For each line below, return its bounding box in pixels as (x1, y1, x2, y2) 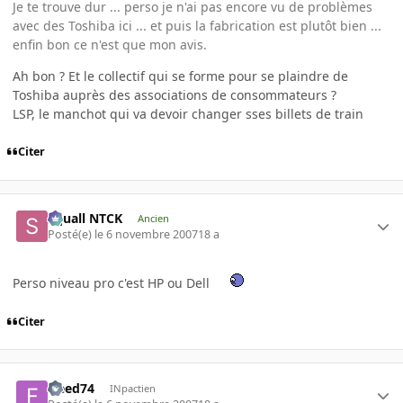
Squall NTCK (48, 209, 123, 227)
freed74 (48, 379, 95, 397)
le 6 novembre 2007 (94, 227, 199, 243)
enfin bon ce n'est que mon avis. (13, 35, 207, 53)
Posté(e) (48, 227, 95, 243)
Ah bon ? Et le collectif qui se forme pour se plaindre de (13, 67, 348, 85)
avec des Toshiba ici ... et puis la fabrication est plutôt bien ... (13, 16, 381, 34)
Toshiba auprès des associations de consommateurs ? (13, 85, 336, 103)
